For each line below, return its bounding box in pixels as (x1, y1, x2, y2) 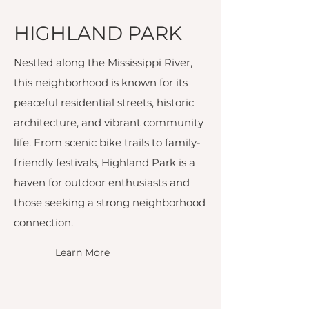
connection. (14, 216, 73, 229)
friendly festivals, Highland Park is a (14, 156, 195, 169)
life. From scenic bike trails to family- (14, 136, 201, 149)
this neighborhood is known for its (14, 76, 188, 89)
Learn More (55, 246, 110, 259)
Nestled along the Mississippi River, (14, 56, 192, 69)
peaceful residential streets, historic (14, 96, 194, 109)
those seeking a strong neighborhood (14, 196, 206, 209)
